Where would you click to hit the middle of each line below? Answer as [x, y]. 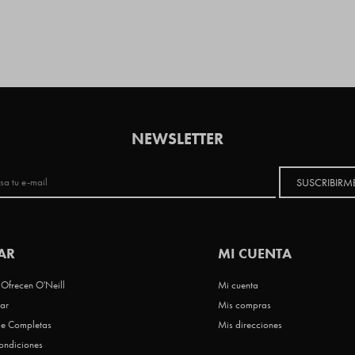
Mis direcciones [250, 325]
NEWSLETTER [177, 139]
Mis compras [244, 305]
